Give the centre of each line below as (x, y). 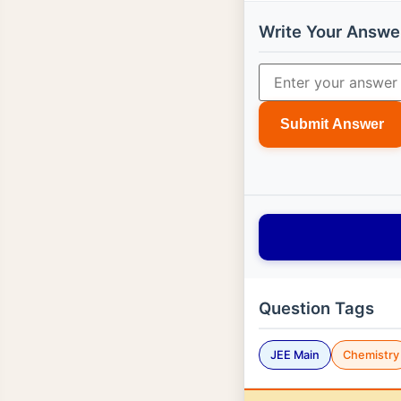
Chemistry (371, 354)
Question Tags (316, 307)
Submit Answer (332, 124)
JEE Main (295, 354)
